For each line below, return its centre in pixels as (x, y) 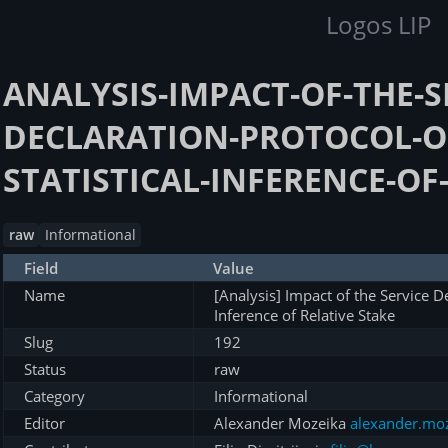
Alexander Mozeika (282, 423)
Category (54, 396)
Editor (44, 423)
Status (45, 369)
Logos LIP (378, 24)
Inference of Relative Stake (304, 315)
